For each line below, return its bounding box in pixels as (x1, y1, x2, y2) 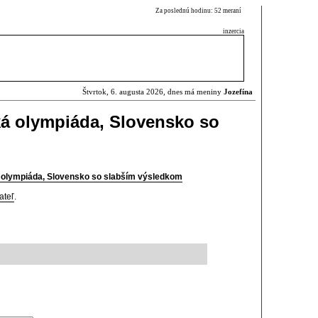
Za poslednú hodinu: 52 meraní (155, 7, 244, 14)
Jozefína (224, 88, 253, 96)
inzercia (223, 28, 244, 35)
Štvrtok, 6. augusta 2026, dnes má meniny (82, 88, 224, 96)
